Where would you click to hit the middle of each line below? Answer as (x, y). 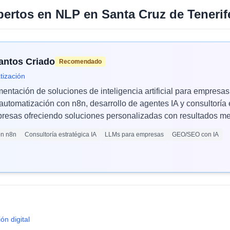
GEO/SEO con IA (195, 135)
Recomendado (80, 62)
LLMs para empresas (134, 135)
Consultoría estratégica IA (61, 135)
